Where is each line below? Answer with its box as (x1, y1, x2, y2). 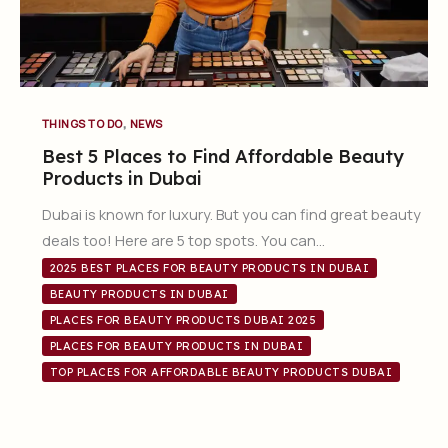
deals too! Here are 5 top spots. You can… (41, 230, 325, 251)
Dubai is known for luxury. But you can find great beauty (41, 204, 421, 225)
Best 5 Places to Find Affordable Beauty (41, 145, 404, 169)
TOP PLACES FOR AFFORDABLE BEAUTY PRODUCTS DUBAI (49, 365, 393, 380)
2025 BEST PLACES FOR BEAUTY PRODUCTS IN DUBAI (49, 261, 370, 276)
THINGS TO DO (41, 115, 123, 131)
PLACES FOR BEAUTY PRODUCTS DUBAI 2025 (49, 313, 317, 328)
